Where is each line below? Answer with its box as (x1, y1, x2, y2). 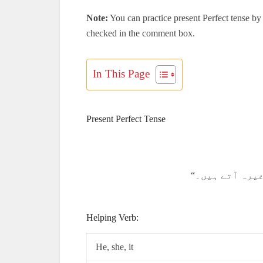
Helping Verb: (86, 213, 139, 222)
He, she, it (96, 242, 133, 252)
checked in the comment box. (86, 28, 195, 38)
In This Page (93, 67, 150, 80)
